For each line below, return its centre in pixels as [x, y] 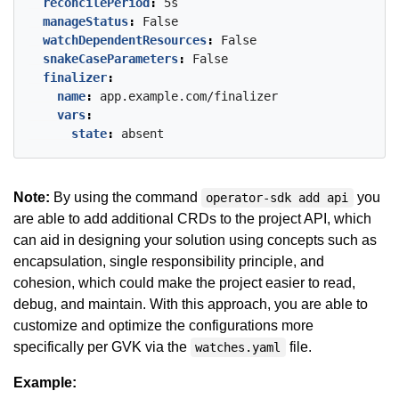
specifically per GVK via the [102, 347]
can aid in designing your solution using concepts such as [195, 240]
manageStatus [85, 21]
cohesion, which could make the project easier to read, [184, 283]
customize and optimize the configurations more [163, 326]
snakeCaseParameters [110, 59]
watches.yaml [238, 347]
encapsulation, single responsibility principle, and [169, 261]
